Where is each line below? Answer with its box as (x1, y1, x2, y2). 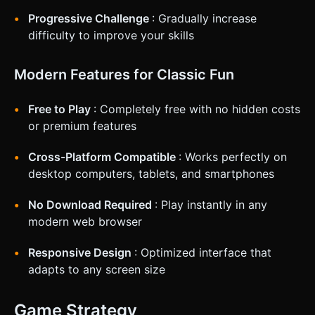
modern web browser (28, 214, 142, 229)
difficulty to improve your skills (28, 28, 194, 43)
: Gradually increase (152, 11, 257, 26)
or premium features (28, 119, 136, 134)
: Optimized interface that (134, 245, 271, 260)
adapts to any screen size (28, 262, 165, 277)
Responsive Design (28, 245, 134, 260)
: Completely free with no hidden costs (94, 102, 300, 117)
